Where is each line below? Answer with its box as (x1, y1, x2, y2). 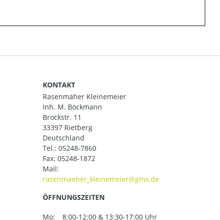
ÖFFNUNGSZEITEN (43, 192, 105, 202)
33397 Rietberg (43, 123, 92, 133)
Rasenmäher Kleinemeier (43, 92, 126, 102)
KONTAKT (43, 80, 75, 90)
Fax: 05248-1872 (43, 154, 95, 164)
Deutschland (43, 133, 84, 143)
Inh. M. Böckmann (43, 102, 102, 112)
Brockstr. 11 (43, 112, 82, 122)
